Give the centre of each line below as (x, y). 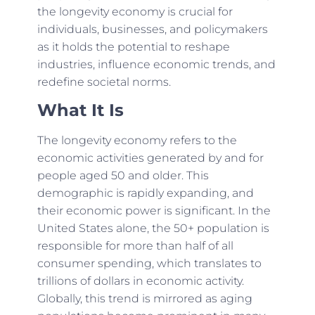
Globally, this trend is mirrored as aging (144, 298)
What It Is (80, 110)
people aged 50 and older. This (123, 175)
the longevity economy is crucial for (135, 11)
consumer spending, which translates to (149, 263)
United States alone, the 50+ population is (153, 228)
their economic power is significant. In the (154, 210)
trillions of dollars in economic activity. (140, 281)
